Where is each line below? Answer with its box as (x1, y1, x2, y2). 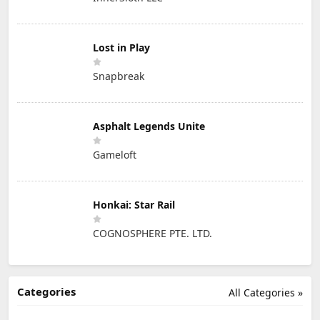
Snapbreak (93, 69, 144, 84)
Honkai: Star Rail (93, 198, 175, 212)
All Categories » (229, 285, 303, 299)
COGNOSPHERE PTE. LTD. (93, 226, 212, 241)
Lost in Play (93, 41, 150, 55)
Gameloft (93, 148, 136, 162)
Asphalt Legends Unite (93, 119, 205, 134)
